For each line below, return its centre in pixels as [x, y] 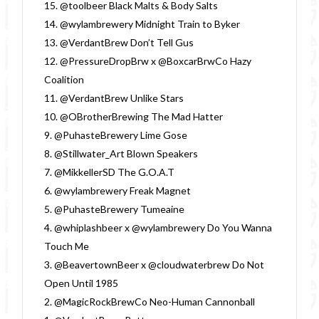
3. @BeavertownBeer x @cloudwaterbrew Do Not [155, 264]
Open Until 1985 [82, 283]
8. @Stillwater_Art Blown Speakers [121, 153]
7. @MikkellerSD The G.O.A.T [110, 172]
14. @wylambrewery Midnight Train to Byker [142, 23]
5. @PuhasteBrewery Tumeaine [115, 209]
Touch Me [67, 246]
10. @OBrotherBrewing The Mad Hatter [134, 116]
